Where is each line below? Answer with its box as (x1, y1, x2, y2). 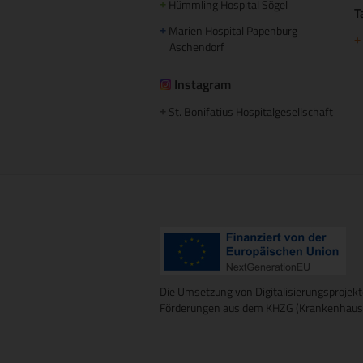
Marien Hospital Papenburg (166, 21, 297, 39)
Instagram (174, 74, 231, 94)
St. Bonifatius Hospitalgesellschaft (169, 102, 333, 120)
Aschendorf (160, 37, 224, 55)
